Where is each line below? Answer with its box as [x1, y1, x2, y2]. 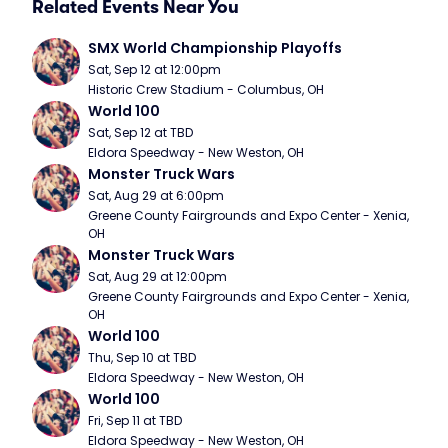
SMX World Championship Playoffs [88, 38, 342, 58]
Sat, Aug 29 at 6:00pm [88, 187, 224, 204]
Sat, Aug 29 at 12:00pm [88, 268, 227, 285]
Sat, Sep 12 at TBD [88, 124, 193, 141]
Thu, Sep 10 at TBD [88, 349, 196, 366]
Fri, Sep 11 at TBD [88, 412, 182, 429]
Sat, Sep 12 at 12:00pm [88, 61, 221, 78]
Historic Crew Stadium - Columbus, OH [88, 81, 324, 98]
